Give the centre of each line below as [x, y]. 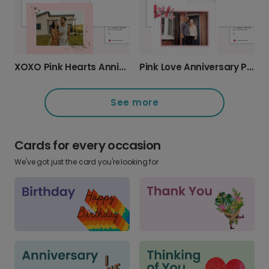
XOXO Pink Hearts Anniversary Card [122, 67]
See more [134, 102]
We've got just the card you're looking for [86, 162]
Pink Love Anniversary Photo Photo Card [250, 67]
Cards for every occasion [88, 145]
